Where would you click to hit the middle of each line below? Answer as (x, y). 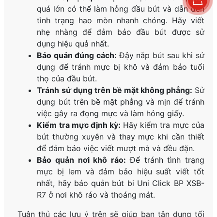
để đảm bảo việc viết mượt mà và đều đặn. (116, 148)
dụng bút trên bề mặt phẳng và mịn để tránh (121, 102)
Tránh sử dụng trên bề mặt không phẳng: (115, 90)
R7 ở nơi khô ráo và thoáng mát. (96, 195)
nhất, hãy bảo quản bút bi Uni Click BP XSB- (121, 183)
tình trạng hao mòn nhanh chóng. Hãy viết (121, 21)
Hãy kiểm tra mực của (163, 125)
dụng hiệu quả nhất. (73, 44)
